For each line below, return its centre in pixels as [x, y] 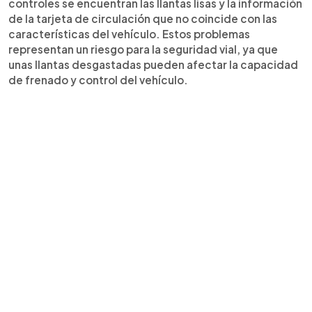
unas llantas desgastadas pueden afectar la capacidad [153, 64]
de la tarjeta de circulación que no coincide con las [143, 18]
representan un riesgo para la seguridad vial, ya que [143, 49]
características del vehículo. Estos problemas [129, 33]
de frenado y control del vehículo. [98, 79]
